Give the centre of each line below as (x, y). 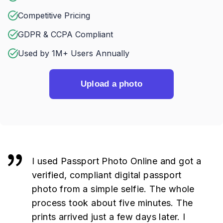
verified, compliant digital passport (107, 175)
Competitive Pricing (54, 15)
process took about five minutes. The (112, 203)
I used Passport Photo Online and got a (117, 161)
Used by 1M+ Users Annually (74, 53)
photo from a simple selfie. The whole (113, 189)
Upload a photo (111, 84)
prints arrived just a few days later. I (109, 217)
